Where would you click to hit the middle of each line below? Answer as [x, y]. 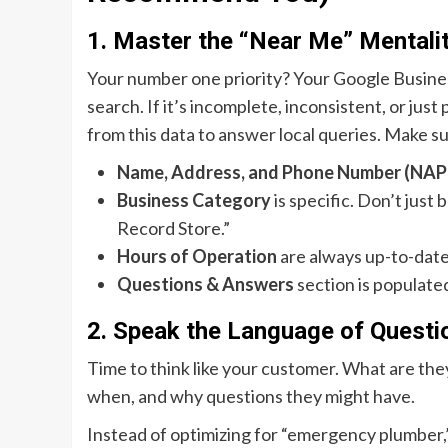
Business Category [194, 200]
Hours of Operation [197, 256]
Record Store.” [173, 228]
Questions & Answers [205, 284]
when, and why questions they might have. [251, 396]
